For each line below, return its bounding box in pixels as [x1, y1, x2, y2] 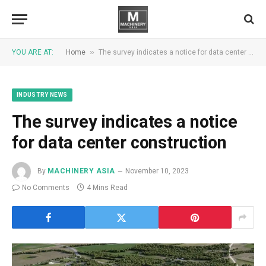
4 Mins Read [87, 183, 128, 192]
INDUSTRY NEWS [17, 91, 68, 98]
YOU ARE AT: [12, 48, 53, 56]
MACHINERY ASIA [47, 167, 115, 176]
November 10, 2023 [125, 167, 189, 176]
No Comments [22, 183, 69, 192]
